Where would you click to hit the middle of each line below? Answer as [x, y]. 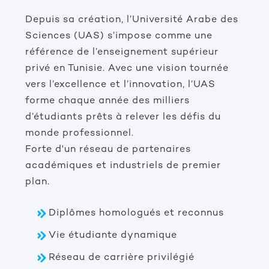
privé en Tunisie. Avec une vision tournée [127, 69]
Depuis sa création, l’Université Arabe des [132, 20]
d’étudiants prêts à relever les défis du [123, 118]
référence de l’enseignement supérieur [122, 53]
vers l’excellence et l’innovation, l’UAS [120, 85]
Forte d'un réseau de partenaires [108, 150]
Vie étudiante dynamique [113, 236]
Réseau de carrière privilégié [122, 258]
